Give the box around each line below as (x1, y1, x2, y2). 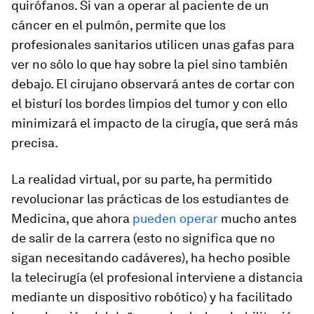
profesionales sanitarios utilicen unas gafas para (11, 37, 294, 52)
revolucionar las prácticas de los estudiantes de (11, 191, 289, 206)
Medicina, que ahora (11, 211, 132, 226)
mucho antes (218, 211, 296, 226)
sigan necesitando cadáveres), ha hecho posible (11, 250, 290, 265)
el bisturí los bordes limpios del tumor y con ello (11, 96, 287, 111)
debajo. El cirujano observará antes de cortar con (11, 76, 295, 91)
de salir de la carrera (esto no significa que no (11, 231, 275, 245)
